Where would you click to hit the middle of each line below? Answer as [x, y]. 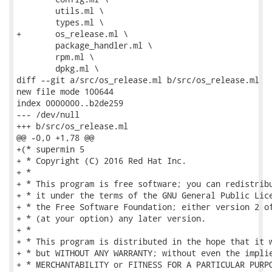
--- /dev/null [48, 114]
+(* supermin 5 [50, 149]
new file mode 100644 [65, 91]
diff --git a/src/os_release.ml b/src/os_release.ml [138, 80]
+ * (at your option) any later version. [111, 218]
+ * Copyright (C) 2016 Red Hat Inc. [101, 161]
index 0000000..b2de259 [70, 103]
